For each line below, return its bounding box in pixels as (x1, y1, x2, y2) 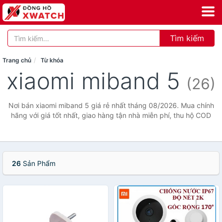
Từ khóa (41, 56, 63, 64)
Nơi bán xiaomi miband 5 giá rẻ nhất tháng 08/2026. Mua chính (8, 101, 214, 110)
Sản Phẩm (21, 159, 55, 167)
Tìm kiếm (170, 33, 204, 43)
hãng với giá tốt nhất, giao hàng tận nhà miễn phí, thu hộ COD (11, 111, 211, 119)
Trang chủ (2, 56, 31, 64)
